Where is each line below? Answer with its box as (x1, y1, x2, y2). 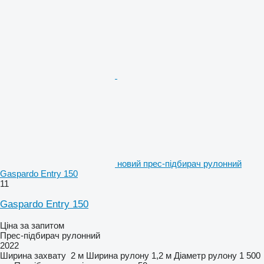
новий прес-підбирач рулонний (117, 158, 242, 169)
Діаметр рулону (174, 250, 237, 260)
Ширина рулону (86, 250, 149, 260)
